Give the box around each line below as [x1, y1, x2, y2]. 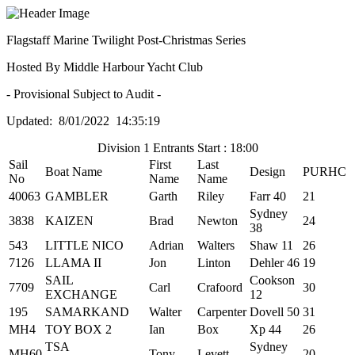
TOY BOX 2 [45, 323, 112, 336]
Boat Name [45, 165, 102, 178]
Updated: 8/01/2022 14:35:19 [6, 114, 160, 128]
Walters [197, 239, 235, 252]
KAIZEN [45, 214, 94, 227]
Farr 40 [250, 189, 286, 203]
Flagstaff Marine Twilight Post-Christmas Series [6, 33, 246, 47]
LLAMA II [45, 256, 101, 269]
